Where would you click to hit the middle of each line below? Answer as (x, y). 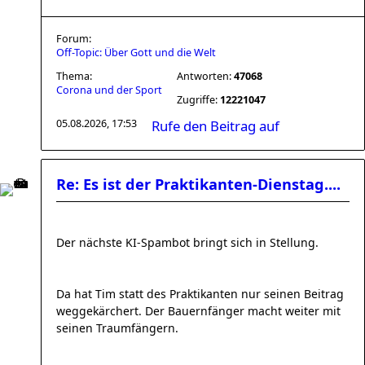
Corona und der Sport (109, 90)
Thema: (74, 76)
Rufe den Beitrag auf (215, 126)
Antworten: (205, 76)
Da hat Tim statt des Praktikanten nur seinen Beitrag (200, 294)
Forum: (74, 39)
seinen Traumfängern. (117, 328)
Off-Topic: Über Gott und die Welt (136, 53)
